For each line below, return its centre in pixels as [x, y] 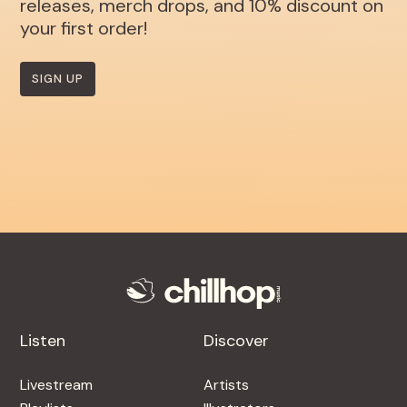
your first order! [84, 28]
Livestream [57, 384]
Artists [226, 384]
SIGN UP [58, 78]
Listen [43, 340]
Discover [236, 340]
